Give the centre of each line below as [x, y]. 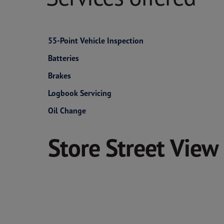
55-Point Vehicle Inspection [96, 40]
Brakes [59, 75]
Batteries [63, 58]
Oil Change [67, 110]
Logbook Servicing [80, 93]
